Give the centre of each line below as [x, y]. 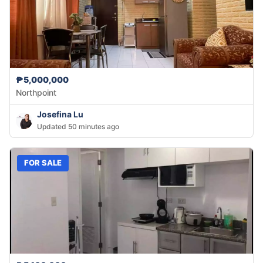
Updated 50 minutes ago [78, 126]
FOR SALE [43, 163]
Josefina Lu [60, 114]
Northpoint [36, 92]
